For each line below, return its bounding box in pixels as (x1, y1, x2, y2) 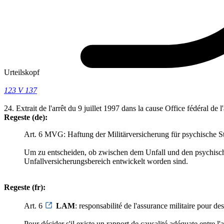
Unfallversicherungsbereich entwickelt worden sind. (24, 157, 188, 166)
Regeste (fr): (4, 183, 45, 192)
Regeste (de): (4, 113, 47, 122)
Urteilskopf (4, 68, 39, 77)
